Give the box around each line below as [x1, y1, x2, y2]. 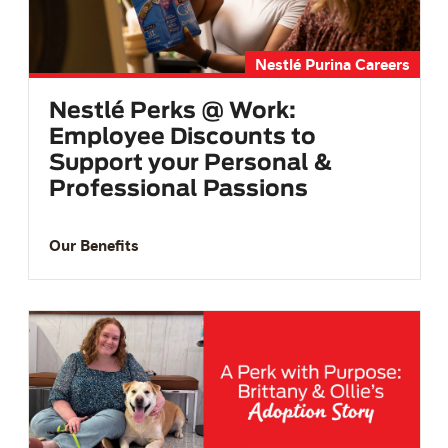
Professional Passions [48, 177, 308, 200]
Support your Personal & [48, 151, 333, 174]
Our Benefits [48, 234, 139, 255]
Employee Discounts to [48, 125, 316, 148]
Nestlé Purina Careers [254, 53, 410, 74]
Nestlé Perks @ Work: [48, 99, 296, 122]
